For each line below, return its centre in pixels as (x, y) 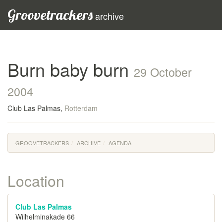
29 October (163, 72)
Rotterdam (81, 108)
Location (36, 181)
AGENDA (120, 143)
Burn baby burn (71, 69)
